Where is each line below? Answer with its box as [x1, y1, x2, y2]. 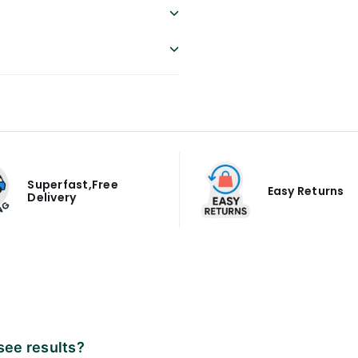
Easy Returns [267, 182, 344, 199]
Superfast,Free [27, 176, 118, 193]
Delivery [27, 189, 77, 205]
